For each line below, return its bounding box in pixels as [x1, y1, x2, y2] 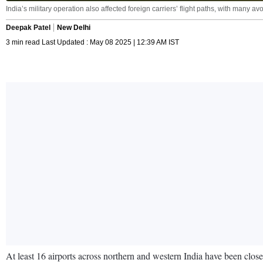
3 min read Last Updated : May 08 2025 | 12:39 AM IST [6, 38, 179, 46]
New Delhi [57, 23, 90, 32]
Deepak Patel [6, 23, 50, 32]
